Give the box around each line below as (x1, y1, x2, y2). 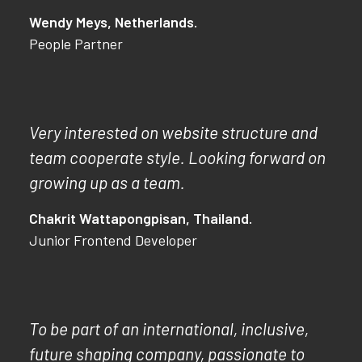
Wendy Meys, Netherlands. (29, 13, 197, 31)
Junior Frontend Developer (29, 231, 197, 249)
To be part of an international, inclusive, (29, 318, 309, 339)
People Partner (29, 35, 123, 53)
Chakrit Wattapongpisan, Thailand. (29, 209, 252, 227)
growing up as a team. (29, 172, 185, 192)
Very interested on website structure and (29, 122, 318, 142)
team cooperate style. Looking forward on (29, 147, 326, 167)
